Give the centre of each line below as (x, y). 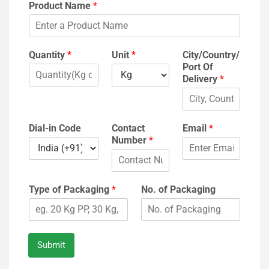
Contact (128, 128)
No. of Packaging (178, 189)
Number (130, 140)
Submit (51, 245)
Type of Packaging (70, 189)
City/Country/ (211, 55)
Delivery (201, 79)
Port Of (198, 67)
